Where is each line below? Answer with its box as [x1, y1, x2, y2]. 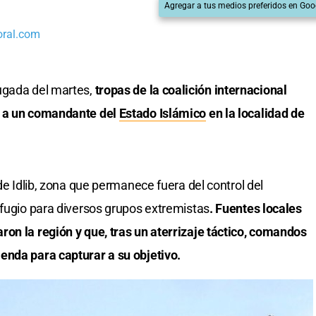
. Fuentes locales [209, 201, 302, 217]
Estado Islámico [119, 106, 207, 121]
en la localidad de [206, 106, 305, 121]
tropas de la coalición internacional [95, 83, 287, 98]
